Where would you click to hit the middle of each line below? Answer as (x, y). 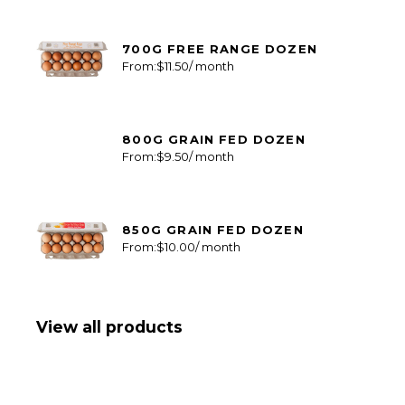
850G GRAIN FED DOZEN (213, 230)
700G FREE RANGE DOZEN (220, 49)
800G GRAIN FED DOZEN (214, 140)
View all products (110, 327)
